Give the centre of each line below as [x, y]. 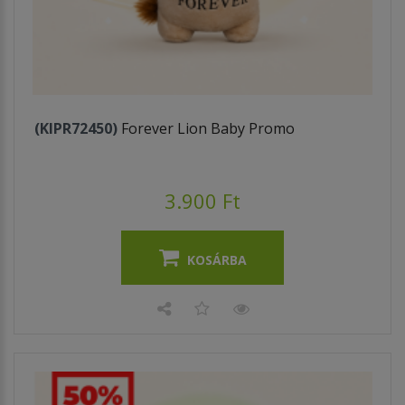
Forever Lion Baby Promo [208, 128]
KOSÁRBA [217, 259]
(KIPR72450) [76, 128]
